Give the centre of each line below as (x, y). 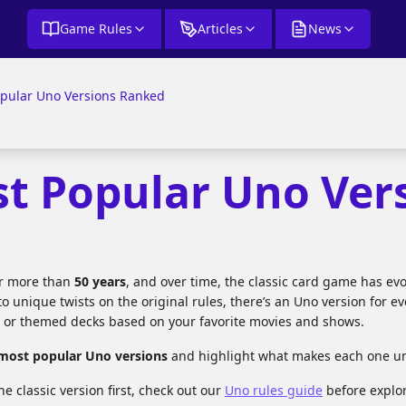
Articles (220, 29)
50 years (100, 281)
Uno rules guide (274, 390)
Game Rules (96, 29)
